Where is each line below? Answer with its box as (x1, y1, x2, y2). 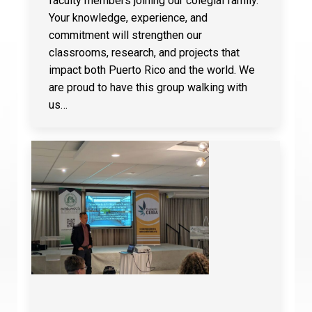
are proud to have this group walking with (48, 80, 247, 94)
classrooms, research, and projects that (48, 45, 240, 59)
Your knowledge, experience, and (48, 10, 208, 24)
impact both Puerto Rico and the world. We (48, 63, 255, 77)
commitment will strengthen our (48, 28, 202, 42)
